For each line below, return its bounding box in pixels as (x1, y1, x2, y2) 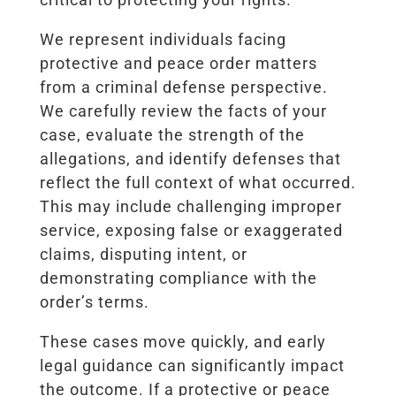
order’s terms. (39, 292, 149, 311)
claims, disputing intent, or (39, 244, 247, 263)
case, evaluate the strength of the (39, 125, 305, 144)
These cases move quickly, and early (39, 331, 326, 351)
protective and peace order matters (39, 53, 317, 72)
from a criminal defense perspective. (39, 77, 328, 96)
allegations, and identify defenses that (39, 148, 341, 168)
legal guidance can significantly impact (39, 355, 345, 375)
